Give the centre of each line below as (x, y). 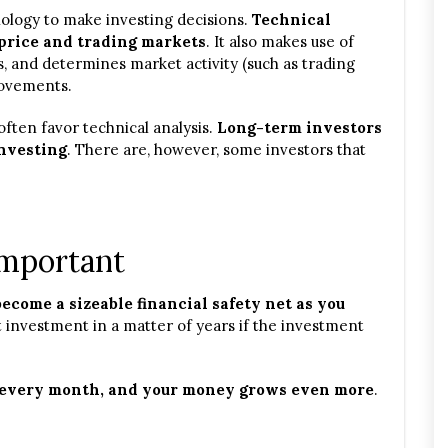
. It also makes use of (280, 41)
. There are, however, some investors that (216, 149)
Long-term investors (299, 127)
